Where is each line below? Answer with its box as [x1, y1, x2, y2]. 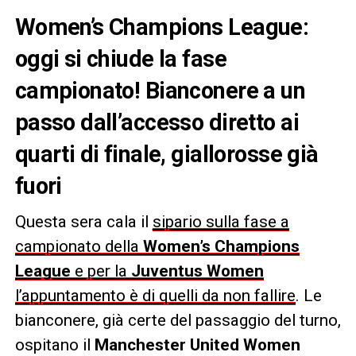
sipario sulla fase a [152, 211, 289, 231]
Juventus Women [130, 261, 264, 281]
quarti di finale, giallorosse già [14, 140, 319, 168]
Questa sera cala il [14, 211, 153, 231]
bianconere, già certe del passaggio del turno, [14, 310, 341, 330]
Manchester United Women [94, 335, 300, 354]
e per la [70, 261, 131, 281]
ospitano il [14, 335, 95, 354]
